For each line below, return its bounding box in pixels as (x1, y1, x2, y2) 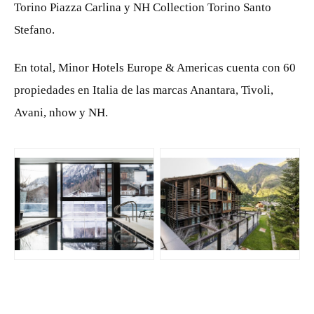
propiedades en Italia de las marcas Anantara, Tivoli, (14, 83, 273, 97)
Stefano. (14, 23, 55, 36)
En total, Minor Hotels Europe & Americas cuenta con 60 (14, 61, 296, 74)
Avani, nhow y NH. (14, 106, 108, 119)
